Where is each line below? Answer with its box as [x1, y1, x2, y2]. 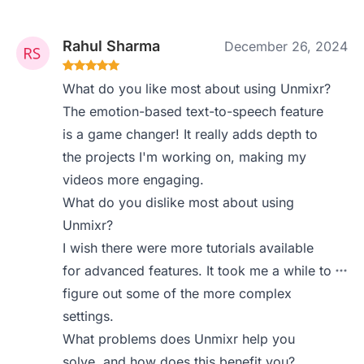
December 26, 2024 [224, 37, 348, 54]
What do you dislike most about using [63, 193, 295, 210]
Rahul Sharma [63, 37, 161, 54]
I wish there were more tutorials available [63, 239, 314, 256]
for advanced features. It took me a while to [63, 262, 332, 279]
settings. [63, 307, 115, 324]
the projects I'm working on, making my [63, 148, 307, 165]
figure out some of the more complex [63, 284, 292, 301]
